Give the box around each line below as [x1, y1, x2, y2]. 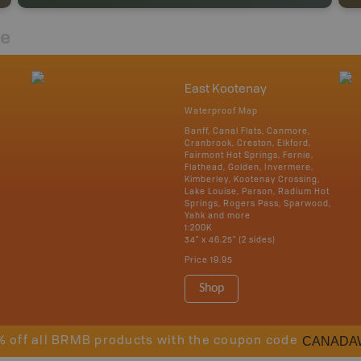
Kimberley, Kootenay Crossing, [185, 176, 320, 184]
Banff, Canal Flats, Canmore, [185, 127, 310, 135]
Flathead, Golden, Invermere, [185, 164, 313, 172]
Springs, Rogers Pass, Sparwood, [185, 200, 331, 208]
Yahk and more [185, 212, 251, 220]
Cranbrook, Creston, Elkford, [185, 139, 311, 147]
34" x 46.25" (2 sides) [185, 236, 276, 244]
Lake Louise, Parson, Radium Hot [185, 188, 330, 196]
